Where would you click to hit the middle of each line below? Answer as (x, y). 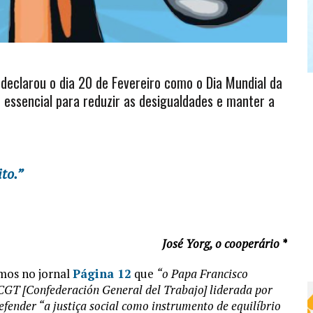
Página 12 (102, 274)
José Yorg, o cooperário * (224, 244)
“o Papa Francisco (202, 274)
